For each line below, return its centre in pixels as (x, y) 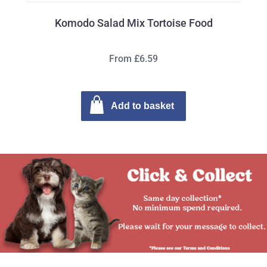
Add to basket (142, 106)
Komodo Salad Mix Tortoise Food (133, 23)
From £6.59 (133, 59)
